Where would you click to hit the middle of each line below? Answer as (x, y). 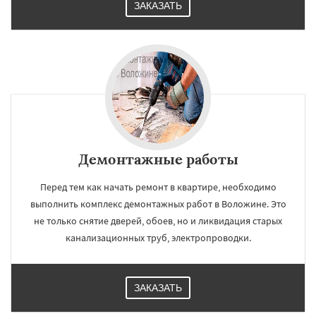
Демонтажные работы (158, 159)
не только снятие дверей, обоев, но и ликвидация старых (158, 220)
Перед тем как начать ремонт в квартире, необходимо (158, 187)
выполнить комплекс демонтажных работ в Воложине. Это (158, 203)
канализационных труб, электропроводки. (158, 237)
